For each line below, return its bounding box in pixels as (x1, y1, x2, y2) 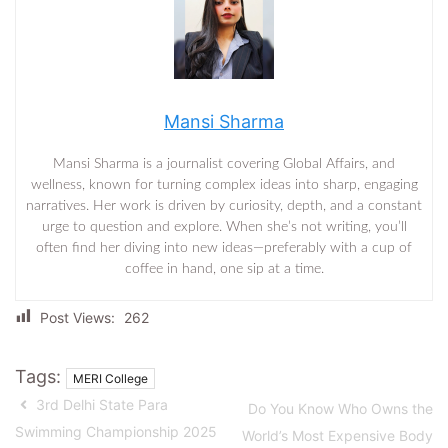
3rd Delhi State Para (32, 395, 168, 413)
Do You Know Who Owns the (248, 399, 433, 417)
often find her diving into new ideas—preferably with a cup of (36, 240, 412, 255)
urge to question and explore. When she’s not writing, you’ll (41, 219, 407, 234)
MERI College (73, 370, 148, 386)
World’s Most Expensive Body (242, 426, 433, 444)
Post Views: (40, 308, 115, 326)
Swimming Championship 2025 (15, 422, 217, 440)
